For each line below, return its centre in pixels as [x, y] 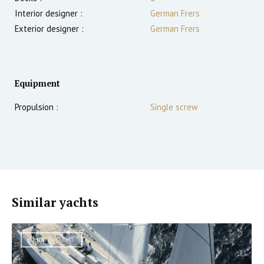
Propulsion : [37, 107]
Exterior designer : [49, 28]
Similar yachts [55, 202]
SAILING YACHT [52, 239]
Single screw [174, 107]
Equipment [37, 83]
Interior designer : [49, 13]
